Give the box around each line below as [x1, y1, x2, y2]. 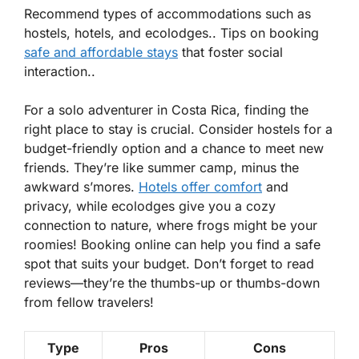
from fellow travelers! [24, 293, 154, 310]
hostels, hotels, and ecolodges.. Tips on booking [24, 24, 319, 41]
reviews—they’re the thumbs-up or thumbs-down [24, 274, 320, 291]
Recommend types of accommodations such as [24, 5, 311, 22]
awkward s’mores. [24, 178, 139, 195]
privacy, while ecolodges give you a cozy [24, 197, 276, 214]
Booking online [81, 236, 171, 252]
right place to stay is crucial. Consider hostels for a [24, 120, 333, 137]
